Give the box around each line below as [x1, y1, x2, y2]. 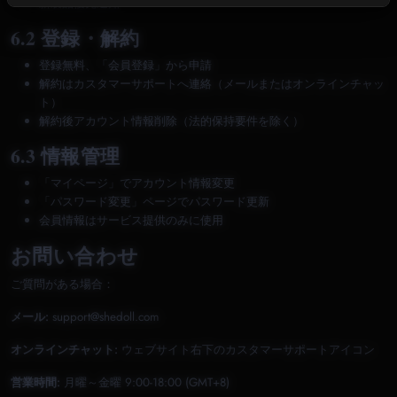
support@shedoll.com [49, 308, 159, 325]
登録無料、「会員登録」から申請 [39, 57, 212, 74]
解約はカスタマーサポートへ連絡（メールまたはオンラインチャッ [39, 75, 385, 92]
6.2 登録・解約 [11, 24, 140, 51]
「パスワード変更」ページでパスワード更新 [39, 193, 269, 210]
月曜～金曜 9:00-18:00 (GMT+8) [60, 374, 230, 391]
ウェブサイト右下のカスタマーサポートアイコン [118, 341, 375, 358]
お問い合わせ [11, 240, 139, 270]
